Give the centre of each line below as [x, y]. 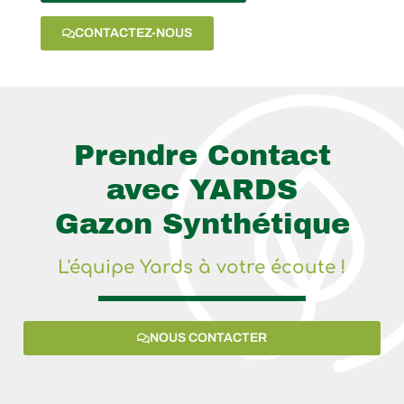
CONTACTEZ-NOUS [133, 33]
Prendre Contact [202, 156]
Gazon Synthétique [202, 225]
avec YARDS [202, 190]
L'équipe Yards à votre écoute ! [202, 268]
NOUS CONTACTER [208, 338]
